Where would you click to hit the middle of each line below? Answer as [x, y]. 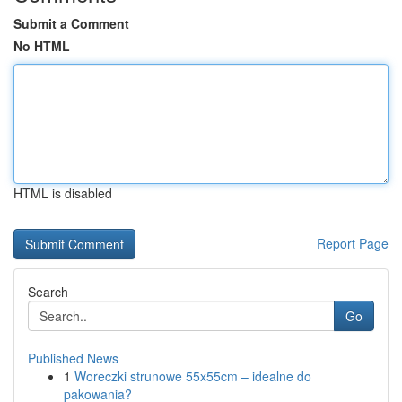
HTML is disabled [63, 193]
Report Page [353, 243]
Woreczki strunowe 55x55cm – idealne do [193, 376]
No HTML [42, 46]
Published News [73, 358]
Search [48, 292]
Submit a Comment [71, 23]
